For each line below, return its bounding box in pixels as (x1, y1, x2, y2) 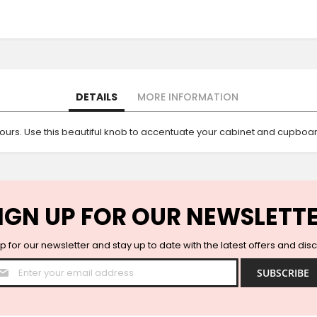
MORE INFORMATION (137, 89, 238, 104)
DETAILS (75, 89, 117, 104)
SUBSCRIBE (257, 265, 309, 279)
